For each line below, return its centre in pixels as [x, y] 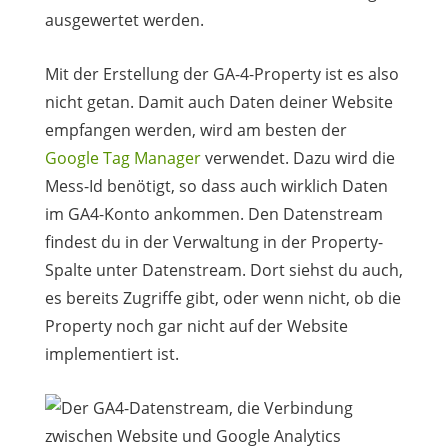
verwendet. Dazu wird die [297, 157]
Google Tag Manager [122, 157]
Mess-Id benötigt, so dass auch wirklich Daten [216, 185]
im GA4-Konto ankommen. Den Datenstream [213, 213]
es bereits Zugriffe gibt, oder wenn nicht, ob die [222, 297]
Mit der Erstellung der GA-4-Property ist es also [221, 73]
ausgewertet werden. [124, 19]
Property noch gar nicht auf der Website [196, 325]
